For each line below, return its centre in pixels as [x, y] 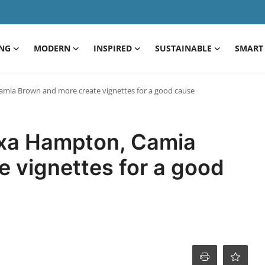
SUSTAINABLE [183, 48]
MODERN [52, 48]
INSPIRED [113, 48]
